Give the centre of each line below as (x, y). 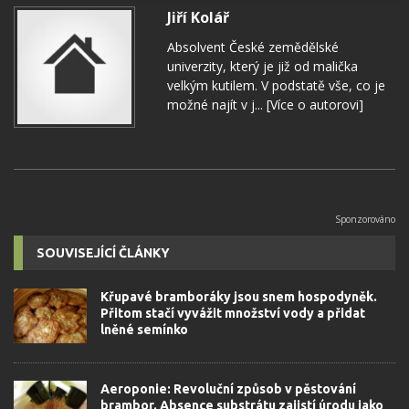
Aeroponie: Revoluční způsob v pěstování (228, 389)
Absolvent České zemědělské (253, 47)
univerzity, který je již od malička (262, 67)
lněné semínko (144, 330)
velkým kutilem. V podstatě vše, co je (276, 86)
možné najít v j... (215, 105)
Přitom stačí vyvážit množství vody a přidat (233, 314)
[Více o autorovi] (313, 105)
